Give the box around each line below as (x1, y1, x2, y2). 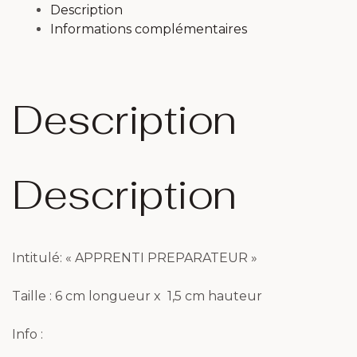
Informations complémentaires (50, 22, 247, 37)
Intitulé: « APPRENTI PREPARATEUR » (12, 250, 257, 266)
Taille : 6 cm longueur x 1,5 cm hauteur (12, 288, 262, 304)
